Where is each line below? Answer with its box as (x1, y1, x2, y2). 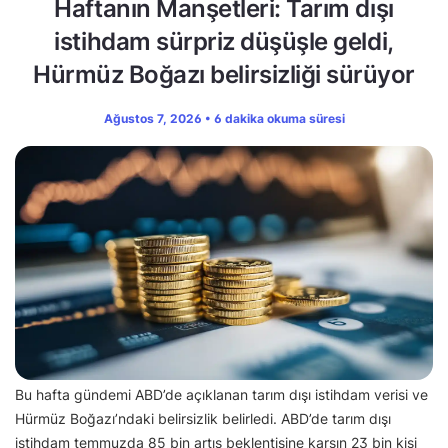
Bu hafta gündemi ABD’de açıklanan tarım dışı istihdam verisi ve (15, 385, 428, 403)
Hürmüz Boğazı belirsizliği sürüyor (33, 59, 415, 89)
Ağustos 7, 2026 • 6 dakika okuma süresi (103, 110, 345, 126)
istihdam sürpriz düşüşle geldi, (54, 26, 394, 56)
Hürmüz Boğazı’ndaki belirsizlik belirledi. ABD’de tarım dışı (15, 409, 391, 427)
